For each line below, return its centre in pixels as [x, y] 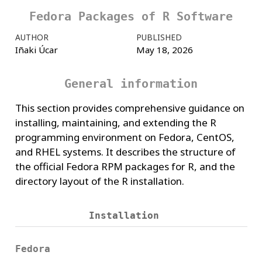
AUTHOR [32, 37]
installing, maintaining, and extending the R [116, 123]
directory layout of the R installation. [99, 181]
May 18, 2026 [164, 49]
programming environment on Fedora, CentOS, [125, 137]
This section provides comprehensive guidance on [130, 108]
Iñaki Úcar [36, 49]
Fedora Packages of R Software [131, 16]
